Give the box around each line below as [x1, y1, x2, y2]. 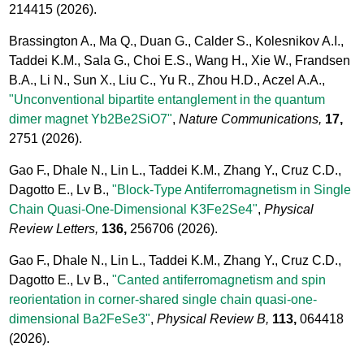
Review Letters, [9, 221, 99, 236]
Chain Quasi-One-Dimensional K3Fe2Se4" [9, 201, 258, 216]
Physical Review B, [157, 311, 270, 326]
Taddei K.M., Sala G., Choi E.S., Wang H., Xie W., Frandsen [9, 53, 351, 67]
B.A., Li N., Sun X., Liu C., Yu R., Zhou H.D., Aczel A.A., [9, 72, 326, 87]
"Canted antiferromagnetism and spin [112, 272, 327, 287]
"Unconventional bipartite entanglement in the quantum [9, 92, 326, 106]
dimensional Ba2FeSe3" [9, 311, 151, 326]
